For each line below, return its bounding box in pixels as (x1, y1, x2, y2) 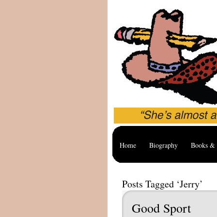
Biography (149, 140, 178, 150)
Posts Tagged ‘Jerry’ (122, 177, 203, 190)
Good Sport (132, 200, 191, 216)
